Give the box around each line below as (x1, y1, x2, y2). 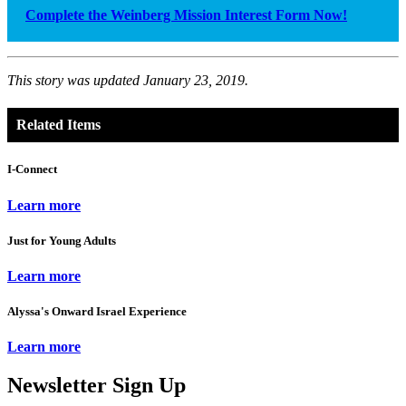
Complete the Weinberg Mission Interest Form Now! (25, 6, 347, 23)
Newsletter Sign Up (7, 373, 186, 398)
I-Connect (7, 162, 57, 177)
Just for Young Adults (7, 233, 116, 247)
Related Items (16, 117, 101, 133)
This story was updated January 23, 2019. (7, 72, 248, 88)
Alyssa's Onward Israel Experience (7, 304, 187, 319)
